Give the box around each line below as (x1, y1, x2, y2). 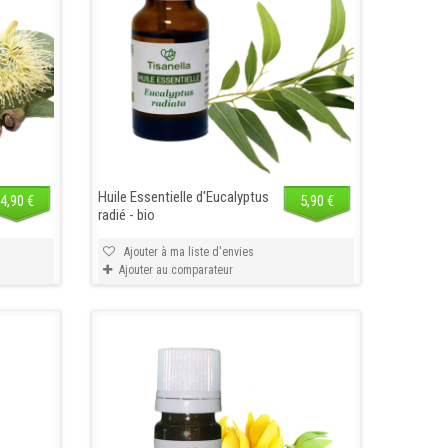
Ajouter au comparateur (118, 262, 233, 277)
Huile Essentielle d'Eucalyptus (97, 187, 269, 206)
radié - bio (97, 205, 155, 224)
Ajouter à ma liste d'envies (120, 244, 254, 259)
